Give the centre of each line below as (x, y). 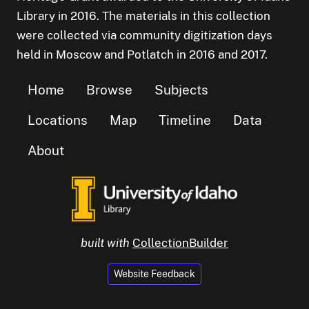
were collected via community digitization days (144, 36)
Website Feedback (154, 274)
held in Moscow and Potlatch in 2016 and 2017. (142, 55)
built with (105, 243)
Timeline (185, 120)
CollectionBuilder (180, 243)
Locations (58, 120)
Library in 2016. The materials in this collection (143, 16)
